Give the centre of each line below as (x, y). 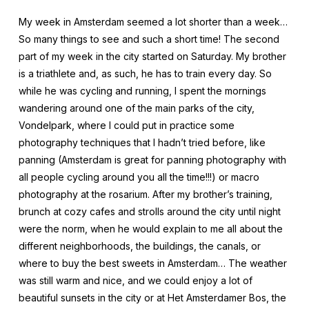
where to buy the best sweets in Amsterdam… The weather (152, 263)
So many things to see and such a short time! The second (149, 39)
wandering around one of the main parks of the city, (136, 108)
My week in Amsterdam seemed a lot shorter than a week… (153, 22)
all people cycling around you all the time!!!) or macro (139, 177)
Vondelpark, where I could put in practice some (126, 125)
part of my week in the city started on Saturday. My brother (152, 56)
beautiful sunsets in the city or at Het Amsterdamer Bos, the (152, 298)
